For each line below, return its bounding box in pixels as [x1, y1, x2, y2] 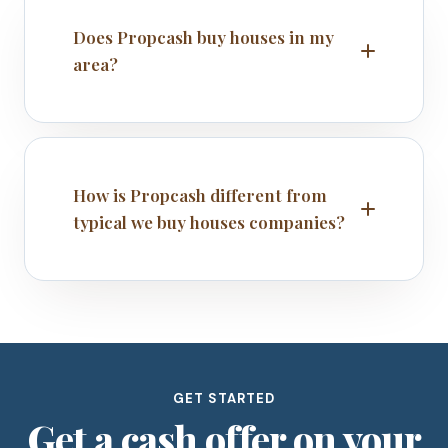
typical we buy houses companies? [73, 210, 345, 233]
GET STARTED [172, 389, 276, 407]
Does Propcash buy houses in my [73, 25, 334, 48]
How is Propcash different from [73, 183, 327, 206]
